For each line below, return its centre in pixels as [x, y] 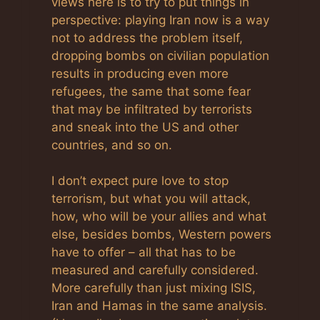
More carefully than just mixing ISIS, [154, 288]
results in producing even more [140, 73]
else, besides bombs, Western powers [161, 234]
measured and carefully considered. [155, 270]
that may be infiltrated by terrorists [152, 109]
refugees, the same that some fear [151, 91]
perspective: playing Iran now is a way [160, 20]
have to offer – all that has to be [144, 252]
